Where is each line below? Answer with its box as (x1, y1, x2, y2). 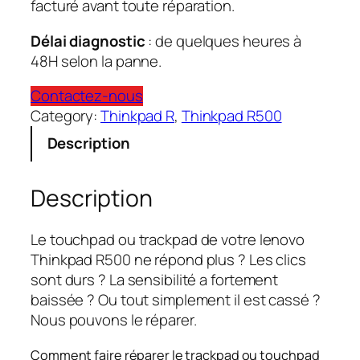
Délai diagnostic (31, 30, 149, 51)
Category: (31, 105, 101, 127)
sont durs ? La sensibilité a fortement (31, 269, 279, 291)
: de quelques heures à (148, 30, 302, 51)
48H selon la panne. (31, 50, 162, 72)
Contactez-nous (31, 85, 143, 107)
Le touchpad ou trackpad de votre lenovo (31, 229, 305, 251)
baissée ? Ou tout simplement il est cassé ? (31, 289, 321, 311)
